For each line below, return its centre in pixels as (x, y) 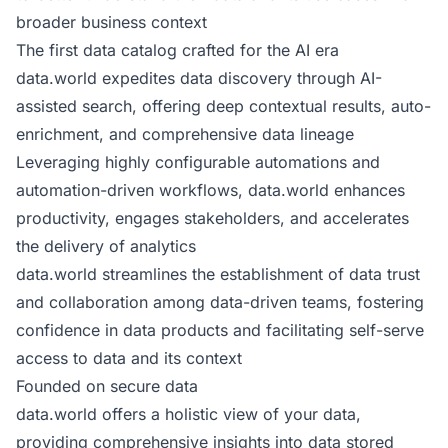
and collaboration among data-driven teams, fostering (220, 302)
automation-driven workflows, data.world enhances (210, 190)
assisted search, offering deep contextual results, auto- (223, 106)
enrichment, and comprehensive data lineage (185, 134)
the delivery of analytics (106, 246)
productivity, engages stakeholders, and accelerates (212, 218)
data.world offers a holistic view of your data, (188, 414)
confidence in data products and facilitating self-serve (220, 330)
